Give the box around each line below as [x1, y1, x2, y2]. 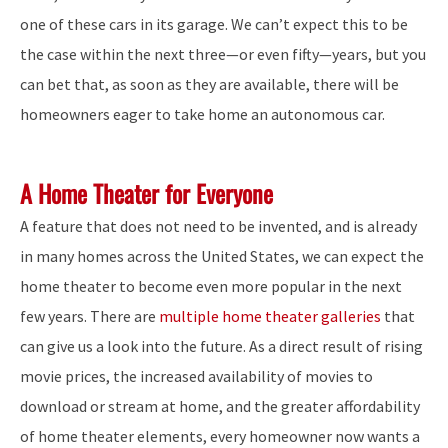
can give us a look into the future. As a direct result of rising [20, 336, 423, 357]
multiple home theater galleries [159, 306, 381, 327]
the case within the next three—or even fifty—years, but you [20, 43, 426, 64]
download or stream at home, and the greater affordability [20, 396, 420, 417]
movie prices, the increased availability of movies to [20, 366, 373, 387]
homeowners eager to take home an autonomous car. [20, 103, 385, 124]
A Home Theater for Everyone [20, 174, 273, 211]
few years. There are [20, 306, 159, 327]
